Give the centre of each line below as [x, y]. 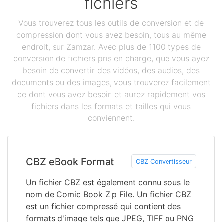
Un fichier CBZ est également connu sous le [108, 182]
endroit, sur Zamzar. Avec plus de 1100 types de [111, 47]
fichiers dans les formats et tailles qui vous [111, 106]
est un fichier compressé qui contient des [103, 206]
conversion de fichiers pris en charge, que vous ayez [111, 58]
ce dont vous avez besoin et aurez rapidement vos [111, 94]
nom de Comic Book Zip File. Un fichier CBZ [109, 194]
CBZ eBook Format [70, 161]
